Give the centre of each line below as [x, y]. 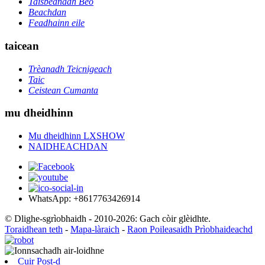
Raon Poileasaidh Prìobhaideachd [190, 229]
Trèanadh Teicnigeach [70, 69]
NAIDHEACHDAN [68, 146]
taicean [22, 46]
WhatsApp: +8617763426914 [84, 198]
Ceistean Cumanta [63, 90]
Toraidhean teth [34, 229]
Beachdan [47, 12]
